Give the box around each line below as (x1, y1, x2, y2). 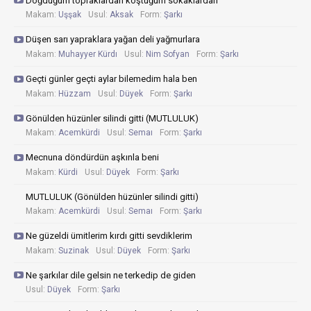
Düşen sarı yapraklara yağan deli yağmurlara (26, 34, 200, 45)
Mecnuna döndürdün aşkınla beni (26, 152, 159, 163)
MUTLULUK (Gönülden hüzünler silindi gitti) (26, 191, 199, 202)
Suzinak (58, 245, 89, 255)
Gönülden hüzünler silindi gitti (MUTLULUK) (26, 112, 199, 124)
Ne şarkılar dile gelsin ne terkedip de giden (26, 269, 196, 280)
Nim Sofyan (146, 49, 190, 59)
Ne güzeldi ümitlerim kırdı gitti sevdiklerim (26, 230, 192, 242)
